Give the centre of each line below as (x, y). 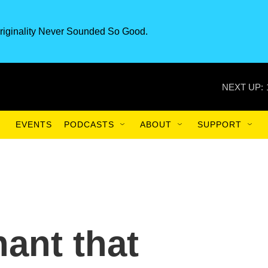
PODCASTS (89, 124)
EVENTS (34, 124)
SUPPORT (220, 124)
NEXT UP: (243, 87)
